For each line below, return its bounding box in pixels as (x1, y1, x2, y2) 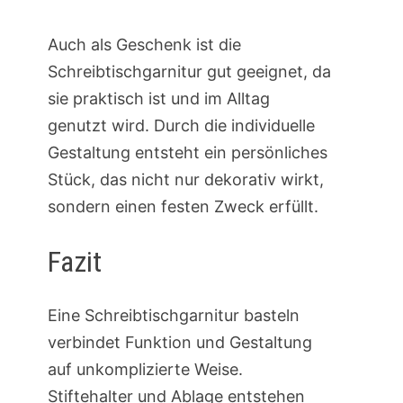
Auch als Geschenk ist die (47, 34, 241, 54)
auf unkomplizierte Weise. (47, 360, 243, 380)
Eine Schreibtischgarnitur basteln (47, 306, 300, 326)
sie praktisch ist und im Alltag (47, 88, 270, 108)
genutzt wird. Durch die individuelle (47, 115, 315, 135)
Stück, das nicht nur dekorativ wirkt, (47, 169, 324, 189)
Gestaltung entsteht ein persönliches (47, 142, 327, 162)
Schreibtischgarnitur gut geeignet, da (47, 61, 331, 81)
